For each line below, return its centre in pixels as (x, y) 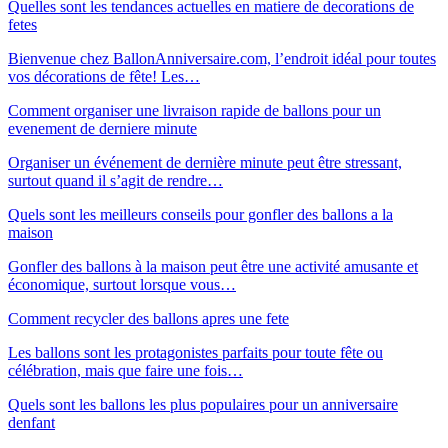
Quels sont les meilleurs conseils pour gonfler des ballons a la (200, 214)
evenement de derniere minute (102, 128)
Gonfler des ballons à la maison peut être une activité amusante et (213, 266)
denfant (31, 422)
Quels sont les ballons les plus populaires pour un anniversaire (203, 404)
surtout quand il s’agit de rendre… (115, 180)
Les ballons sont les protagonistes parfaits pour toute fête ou (195, 352)
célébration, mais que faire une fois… (125, 370)
